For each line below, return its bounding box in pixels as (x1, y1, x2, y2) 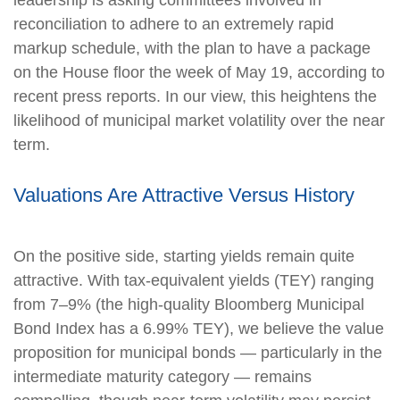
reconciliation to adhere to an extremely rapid (13, 14, 334, 33)
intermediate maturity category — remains (13, 367, 312, 386)
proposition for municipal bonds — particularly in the (13, 343, 382, 362)
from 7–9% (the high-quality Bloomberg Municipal (13, 295, 364, 313)
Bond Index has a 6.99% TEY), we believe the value (13, 319, 384, 337)
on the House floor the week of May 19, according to (13, 62, 385, 81)
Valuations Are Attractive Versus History (13, 183, 354, 206)
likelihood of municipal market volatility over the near (13, 111, 385, 129)
